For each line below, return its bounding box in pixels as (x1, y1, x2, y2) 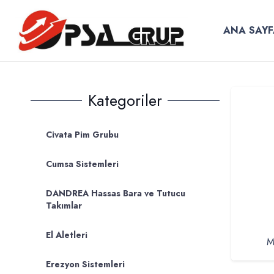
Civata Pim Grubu (46, 128, 119, 141)
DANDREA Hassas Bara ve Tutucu (46, 187, 185, 199)
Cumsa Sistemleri (46, 158, 119, 170)
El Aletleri (46, 229, 87, 241)
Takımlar (46, 199, 82, 212)
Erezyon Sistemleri (46, 258, 125, 270)
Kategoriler (87, 88, 162, 112)
